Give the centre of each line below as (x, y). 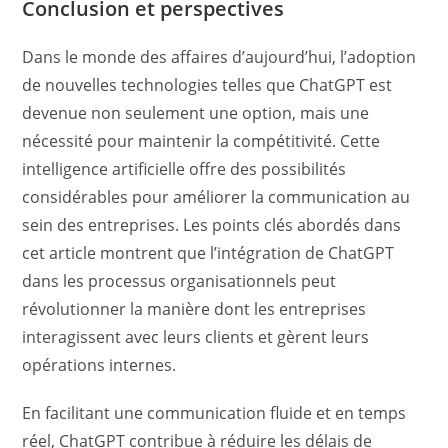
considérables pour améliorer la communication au (216, 197)
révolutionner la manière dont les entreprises (194, 309)
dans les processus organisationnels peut (179, 281)
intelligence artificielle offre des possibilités (184, 169)
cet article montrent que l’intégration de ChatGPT (208, 253)
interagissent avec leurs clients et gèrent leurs (196, 337)
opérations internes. (99, 365)
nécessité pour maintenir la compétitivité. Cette (201, 141)
